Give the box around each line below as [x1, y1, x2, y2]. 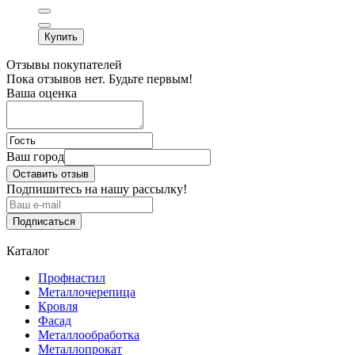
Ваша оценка [6, 86, 77, 100]
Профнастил [38, 270, 105, 284]
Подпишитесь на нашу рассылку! [6, 181, 187, 196]
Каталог [6, 243, 50, 258]
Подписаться [13, 215, 75, 227]
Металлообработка [38, 327, 139, 342]
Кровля [38, 299, 78, 313]
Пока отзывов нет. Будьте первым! [6, 71, 193, 86]
